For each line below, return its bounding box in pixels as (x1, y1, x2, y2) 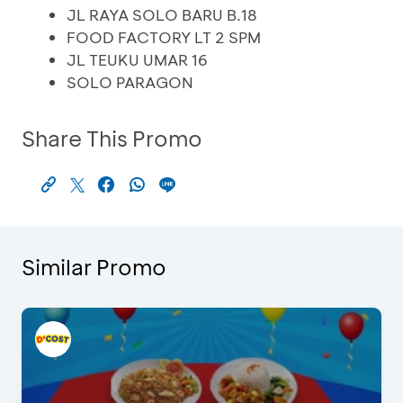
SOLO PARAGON (67, 72, 193, 92)
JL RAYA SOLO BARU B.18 (67, 4, 257, 24)
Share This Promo (22, 124, 202, 152)
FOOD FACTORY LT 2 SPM (67, 27, 261, 47)
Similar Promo (22, 253, 166, 281)
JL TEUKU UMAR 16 (67, 49, 208, 69)
